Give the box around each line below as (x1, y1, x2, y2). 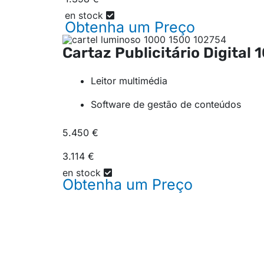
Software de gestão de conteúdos (91, 98, 241, 111)
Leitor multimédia (91, 75, 167, 87)
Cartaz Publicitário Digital (62, 44, 255, 62)
